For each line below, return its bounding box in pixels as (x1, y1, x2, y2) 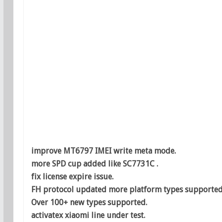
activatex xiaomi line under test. (31, 211, 145, 221)
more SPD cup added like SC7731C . (31, 159, 158, 169)
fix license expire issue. (31, 172, 113, 182)
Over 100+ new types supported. (31, 198, 147, 208)
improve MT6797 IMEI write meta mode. (31, 146, 176, 156)
